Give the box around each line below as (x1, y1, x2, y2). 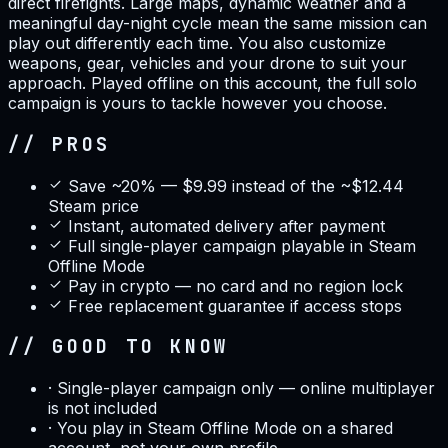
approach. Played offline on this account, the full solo (8, 73, 417, 94)
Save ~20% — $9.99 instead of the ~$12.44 (68, 175, 404, 196)
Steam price (48, 195, 139, 216)
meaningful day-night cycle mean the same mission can (8, 13, 427, 34)
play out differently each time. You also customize (8, 33, 386, 54)
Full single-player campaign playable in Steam (68, 235, 416, 256)
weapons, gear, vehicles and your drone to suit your (8, 53, 407, 74)
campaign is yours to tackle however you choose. (8, 93, 387, 114)
